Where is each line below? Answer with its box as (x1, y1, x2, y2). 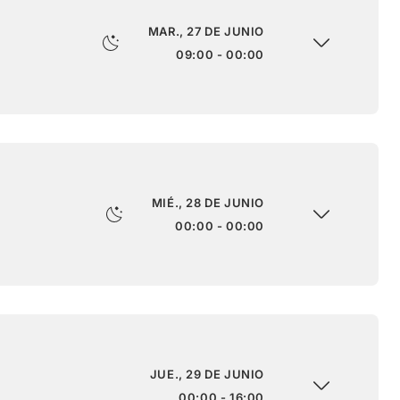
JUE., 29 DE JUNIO (149, 366, 264, 381)
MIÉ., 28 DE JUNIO (151, 195, 264, 210)
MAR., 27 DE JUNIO (147, 23, 264, 38)
